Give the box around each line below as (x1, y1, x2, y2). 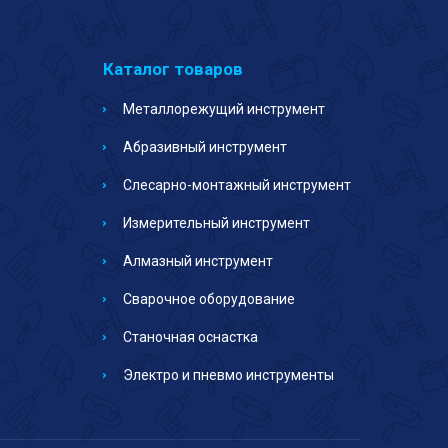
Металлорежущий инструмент (123, 100, 325, 117)
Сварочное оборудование (123, 290, 295, 307)
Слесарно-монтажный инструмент (123, 176, 351, 193)
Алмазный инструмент (123, 252, 273, 269)
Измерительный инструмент (123, 214, 310, 231)
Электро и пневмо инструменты (123, 366, 334, 383)
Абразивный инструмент (123, 138, 287, 155)
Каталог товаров (103, 58, 243, 79)
